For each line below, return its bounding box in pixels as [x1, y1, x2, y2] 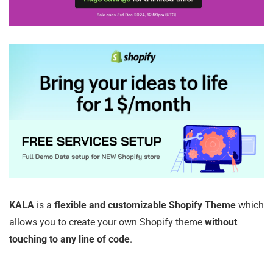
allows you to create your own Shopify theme [9, 216, 205, 228]
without [205, 216, 237, 228]
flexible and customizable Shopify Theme [54, 199, 236, 211]
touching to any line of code [9, 233, 130, 245]
